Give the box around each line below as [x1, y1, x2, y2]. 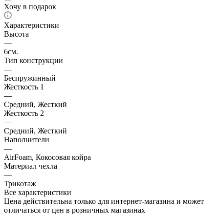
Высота [4, 29, 29, 38]
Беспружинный [4, 73, 56, 82]
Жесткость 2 [4, 109, 44, 117]
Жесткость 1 [4, 82, 44, 91]
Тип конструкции [4, 56, 63, 65]
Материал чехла [4, 161, 57, 170]
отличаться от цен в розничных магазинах [4, 205, 145, 214]
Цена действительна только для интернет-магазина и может [4, 197, 204, 205]
